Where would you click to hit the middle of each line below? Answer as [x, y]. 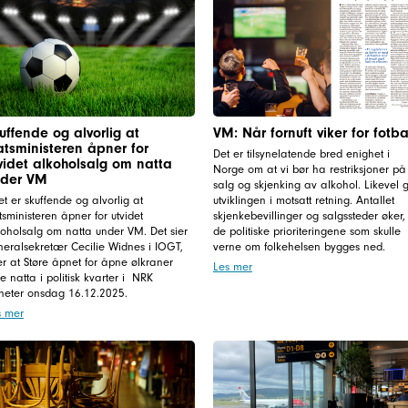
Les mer [232, 266]
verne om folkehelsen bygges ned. [301, 246]
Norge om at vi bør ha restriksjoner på [309, 168]
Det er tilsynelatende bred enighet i [301, 153]
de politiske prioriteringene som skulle [306, 230]
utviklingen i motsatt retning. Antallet [303, 199]
